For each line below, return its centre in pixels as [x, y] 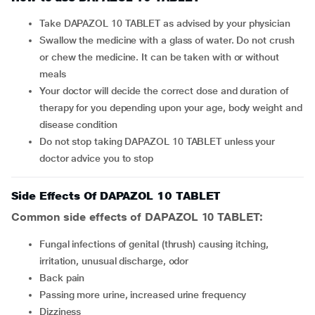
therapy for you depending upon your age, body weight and [171, 108]
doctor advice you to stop [96, 158]
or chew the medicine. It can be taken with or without [159, 57]
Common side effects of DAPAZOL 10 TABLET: [137, 217]
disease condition [78, 124]
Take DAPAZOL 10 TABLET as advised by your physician [167, 23]
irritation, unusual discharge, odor [114, 261]
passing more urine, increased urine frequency [146, 295]
